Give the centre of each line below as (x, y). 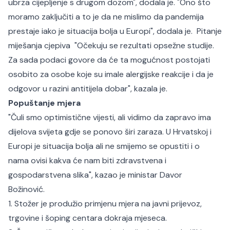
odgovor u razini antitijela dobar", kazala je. (89, 89)
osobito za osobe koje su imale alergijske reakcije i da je (111, 74)
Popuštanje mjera (44, 103)
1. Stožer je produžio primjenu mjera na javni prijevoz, (105, 204)
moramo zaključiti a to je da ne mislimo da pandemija (106, 17)
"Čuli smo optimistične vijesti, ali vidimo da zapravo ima (110, 117)
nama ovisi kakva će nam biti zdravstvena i (87, 160)
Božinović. (27, 189)
